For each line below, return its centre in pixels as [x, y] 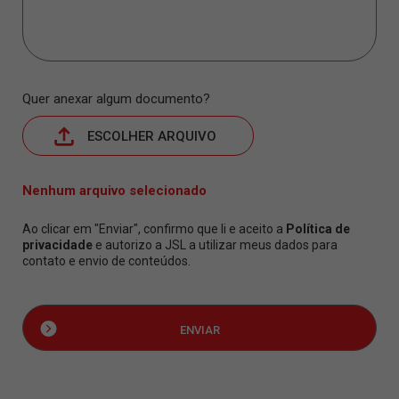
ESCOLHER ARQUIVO [152, 136]
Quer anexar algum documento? [116, 99]
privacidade [57, 245]
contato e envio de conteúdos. [106, 261]
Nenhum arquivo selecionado [114, 191]
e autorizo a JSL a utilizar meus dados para [215, 245]
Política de [318, 229]
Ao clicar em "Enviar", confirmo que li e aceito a [154, 229]
